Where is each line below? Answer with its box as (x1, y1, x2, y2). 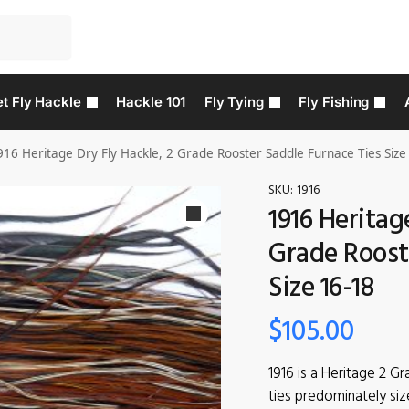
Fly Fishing (299, 93, 370, 110)
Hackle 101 (116, 93, 186, 110)
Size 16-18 (268, 267, 374, 310)
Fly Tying (204, 93, 264, 110)
